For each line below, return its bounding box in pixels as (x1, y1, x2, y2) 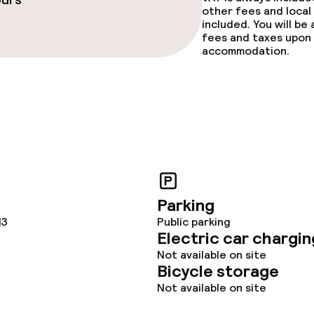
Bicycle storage (157, 260, 279, 282)
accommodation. (202, 43, 289, 58)
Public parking (157, 214, 231, 229)
